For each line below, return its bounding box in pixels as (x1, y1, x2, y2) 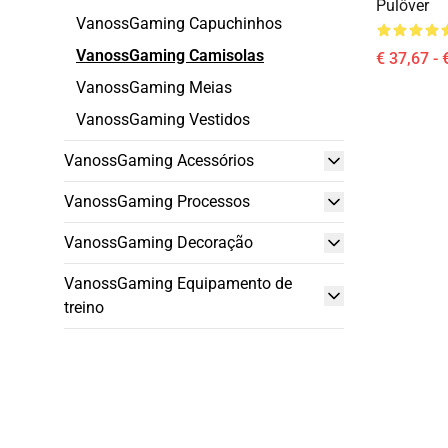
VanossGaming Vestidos (76, 110, 250, 129)
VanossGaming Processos (64, 192, 250, 211)
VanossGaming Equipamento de (64, 274, 292, 293)
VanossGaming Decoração (64, 233, 253, 252)
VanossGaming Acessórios (64, 151, 254, 170)
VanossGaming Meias (76, 78, 232, 97)
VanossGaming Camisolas (76, 46, 264, 65)
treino (64, 298, 104, 317)
